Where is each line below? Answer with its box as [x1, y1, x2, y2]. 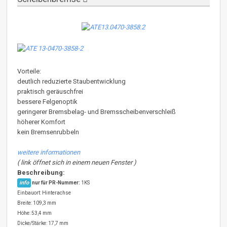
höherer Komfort [17, 118, 66, 126]
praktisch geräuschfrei [17, 87, 84, 95]
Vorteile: [17, 67, 42, 75]
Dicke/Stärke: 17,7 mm [17, 220, 69, 226]
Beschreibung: [17, 168, 65, 176]
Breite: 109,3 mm [17, 200, 57, 206]
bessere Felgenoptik [17, 97, 78, 105]
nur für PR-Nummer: [32, 179, 81, 185]
